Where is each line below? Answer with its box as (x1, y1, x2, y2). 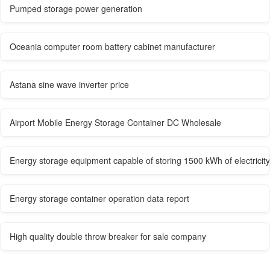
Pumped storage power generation (10, 2, 142, 14)
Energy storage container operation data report (10, 192, 189, 204)
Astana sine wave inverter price (10, 78, 129, 90)
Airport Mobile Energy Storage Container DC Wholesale (10, 116, 221, 128)
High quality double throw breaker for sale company (10, 230, 206, 242)
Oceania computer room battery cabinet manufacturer (10, 40, 215, 52)
